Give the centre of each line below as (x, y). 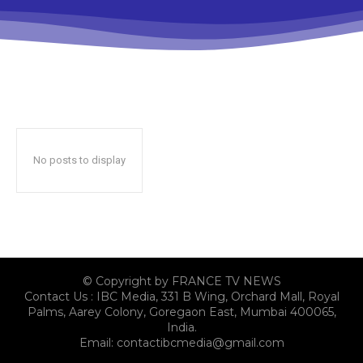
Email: (98, 342)
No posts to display (79, 160)
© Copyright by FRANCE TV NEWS (181, 281)
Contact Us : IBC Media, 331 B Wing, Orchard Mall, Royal (181, 296)
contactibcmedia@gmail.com (200, 342)
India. (181, 327)
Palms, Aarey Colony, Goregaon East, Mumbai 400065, (181, 312)
